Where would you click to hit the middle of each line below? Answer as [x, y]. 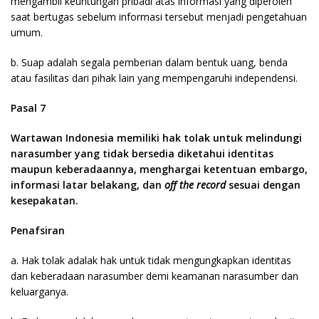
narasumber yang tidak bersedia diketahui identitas [142, 153]
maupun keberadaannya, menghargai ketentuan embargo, [159, 169]
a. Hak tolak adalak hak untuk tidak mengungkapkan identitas [151, 260]
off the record [195, 185]
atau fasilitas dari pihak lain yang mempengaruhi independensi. [154, 78]
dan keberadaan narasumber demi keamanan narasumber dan [155, 276]
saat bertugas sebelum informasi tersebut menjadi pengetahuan [159, 17]
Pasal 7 [28, 108]
